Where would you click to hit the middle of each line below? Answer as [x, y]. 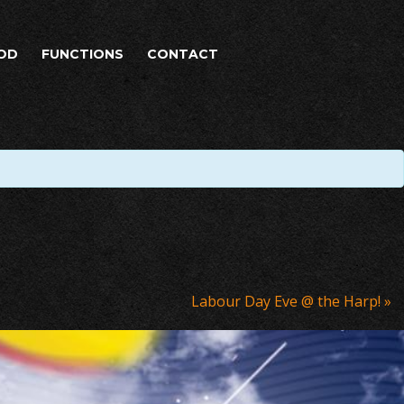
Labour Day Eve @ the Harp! [288, 301]
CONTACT [183, 54]
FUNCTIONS [83, 54]
